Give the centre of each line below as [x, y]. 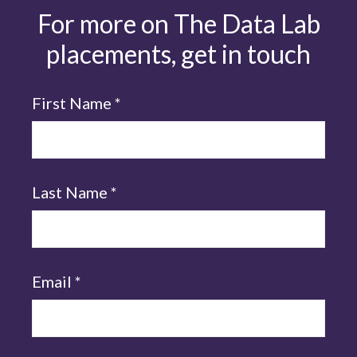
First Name [73, 103]
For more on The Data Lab [178, 24]
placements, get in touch [178, 54]
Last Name [71, 192]
